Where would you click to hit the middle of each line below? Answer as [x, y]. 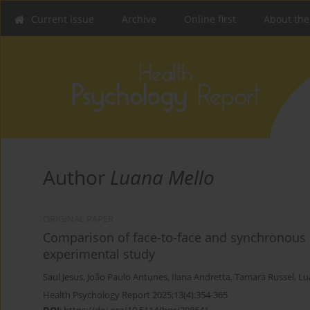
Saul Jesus [63, 277]
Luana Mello [162, 177]
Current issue [63, 19]
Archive [139, 19]
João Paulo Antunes [127, 277]
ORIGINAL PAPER [78, 219]
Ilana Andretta [201, 277]
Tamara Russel [264, 277]
